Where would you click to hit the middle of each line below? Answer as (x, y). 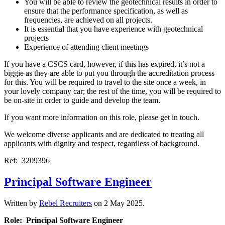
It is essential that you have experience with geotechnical (114, 29)
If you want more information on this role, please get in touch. (102, 118)
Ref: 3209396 (27, 161)
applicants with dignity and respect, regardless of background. (102, 144)
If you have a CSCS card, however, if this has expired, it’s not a (104, 64)
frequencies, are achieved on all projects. (88, 20)
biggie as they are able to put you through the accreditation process (109, 73)
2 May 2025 (123, 203)
